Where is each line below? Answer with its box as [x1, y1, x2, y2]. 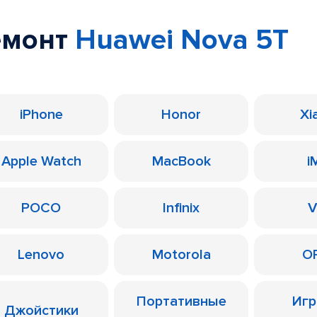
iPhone [19, 106, 63, 123]
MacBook [151, 153, 211, 170]
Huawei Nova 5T [75, 23, 289, 57]
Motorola [151, 246, 211, 263]
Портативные [136, 293, 226, 310]
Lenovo [18, 246, 64, 263]
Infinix [163, 200, 200, 217]
